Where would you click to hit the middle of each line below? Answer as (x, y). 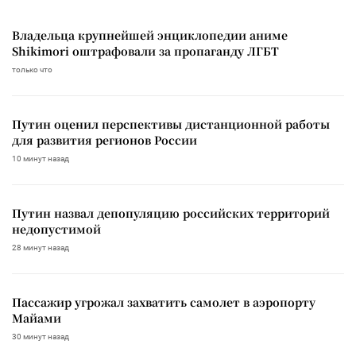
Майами (37, 317)
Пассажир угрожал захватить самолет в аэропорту (164, 302)
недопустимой (56, 228)
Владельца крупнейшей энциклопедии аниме (150, 35)
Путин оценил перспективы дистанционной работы (171, 124)
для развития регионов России (104, 139)
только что (32, 69)
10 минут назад (41, 158)
